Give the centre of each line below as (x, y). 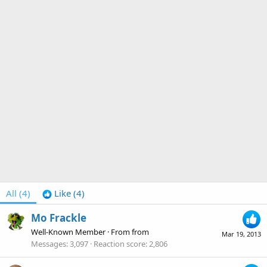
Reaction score (119, 244)
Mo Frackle (59, 218)
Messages (49, 244)
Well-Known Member (68, 232)
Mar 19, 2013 (241, 234)
